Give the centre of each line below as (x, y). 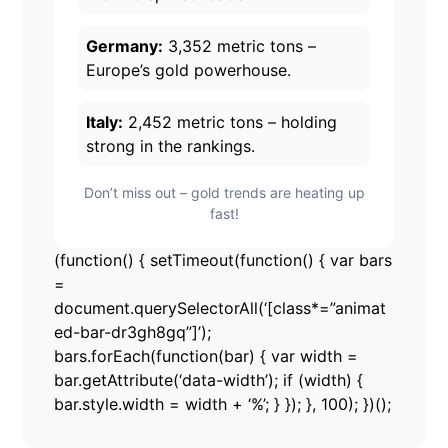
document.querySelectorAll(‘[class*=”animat (220, 308)
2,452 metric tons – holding (230, 122)
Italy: (105, 122)
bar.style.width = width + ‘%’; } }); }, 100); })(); (223, 404)
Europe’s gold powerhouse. (189, 70)
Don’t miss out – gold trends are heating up (224, 193)
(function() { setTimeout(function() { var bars (223, 260)
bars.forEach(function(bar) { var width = (206, 356)
